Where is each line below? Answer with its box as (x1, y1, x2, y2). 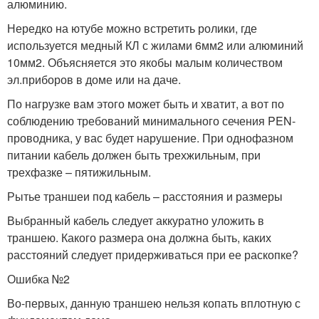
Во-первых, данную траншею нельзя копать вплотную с (7, 294, 300, 311)
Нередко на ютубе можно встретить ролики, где (7, 19, 257, 36)
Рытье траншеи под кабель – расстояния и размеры (7, 187, 283, 204)
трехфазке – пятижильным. (7, 163, 151, 180)
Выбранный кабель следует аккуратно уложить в (7, 211, 264, 229)
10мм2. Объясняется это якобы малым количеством (7, 53, 283, 70)
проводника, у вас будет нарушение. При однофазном (7, 129, 293, 146)
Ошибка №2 (7, 270, 70, 287)
